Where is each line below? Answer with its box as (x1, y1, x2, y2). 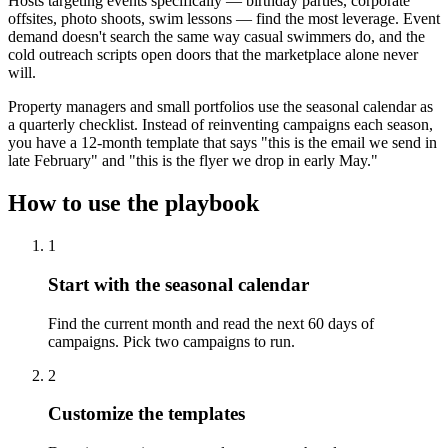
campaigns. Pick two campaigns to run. (48, 332, 295, 350)
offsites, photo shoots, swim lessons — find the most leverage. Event (8, 10, 440, 28)
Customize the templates (48, 403, 245, 425)
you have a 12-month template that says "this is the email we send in (8, 134, 437, 152)
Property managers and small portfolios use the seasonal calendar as (8, 98, 433, 116)
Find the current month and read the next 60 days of (48, 314, 374, 332)
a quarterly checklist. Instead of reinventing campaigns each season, (8, 116, 433, 134)
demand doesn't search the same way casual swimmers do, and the (8, 28, 425, 46)
